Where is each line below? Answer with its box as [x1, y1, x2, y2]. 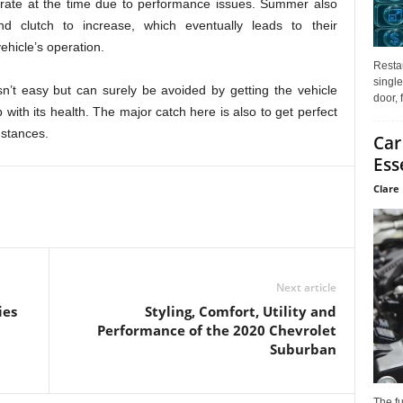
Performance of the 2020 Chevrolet [96, 320, 336, 339]
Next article [275, 279, 336, 295]
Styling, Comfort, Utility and [144, 301, 336, 320]
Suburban [269, 339, 336, 358]
